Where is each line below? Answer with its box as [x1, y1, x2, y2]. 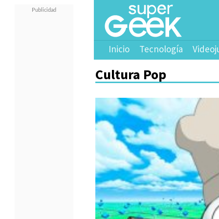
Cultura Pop [95, 66, 166, 83]
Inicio [109, 43, 130, 55]
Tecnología [139, 43, 183, 55]
